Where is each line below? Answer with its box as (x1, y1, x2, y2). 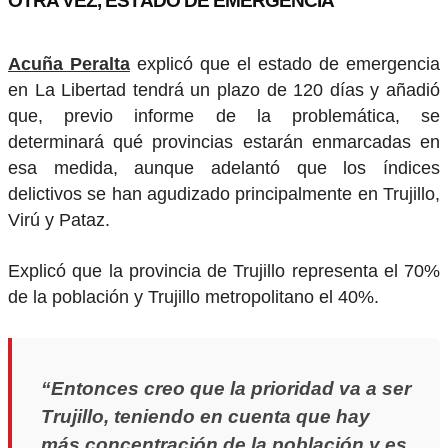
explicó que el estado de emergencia (130, 54, 440, 74)
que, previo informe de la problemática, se (8, 106, 440, 126)
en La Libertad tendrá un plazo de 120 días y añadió (8, 80, 440, 100)
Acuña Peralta (8, 54, 130, 74)
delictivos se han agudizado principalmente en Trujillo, (8, 184, 440, 204)
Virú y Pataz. (8, 210, 110, 230)
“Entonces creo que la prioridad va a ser (40, 378, 411, 400)
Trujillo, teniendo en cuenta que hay (40, 406, 370, 428)
